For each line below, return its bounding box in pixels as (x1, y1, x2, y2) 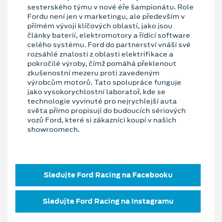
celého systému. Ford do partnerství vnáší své (27, 40, 191, 50)
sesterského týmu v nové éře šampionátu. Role (27, 2, 194, 12)
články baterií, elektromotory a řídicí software (27, 30, 190, 41)
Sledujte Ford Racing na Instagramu (43, 196, 173, 207)
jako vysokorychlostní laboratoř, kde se (27, 87, 166, 97)
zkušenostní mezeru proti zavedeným (27, 68, 160, 78)
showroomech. (27, 124, 80, 135)
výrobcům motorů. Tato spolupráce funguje (27, 77, 181, 88)
